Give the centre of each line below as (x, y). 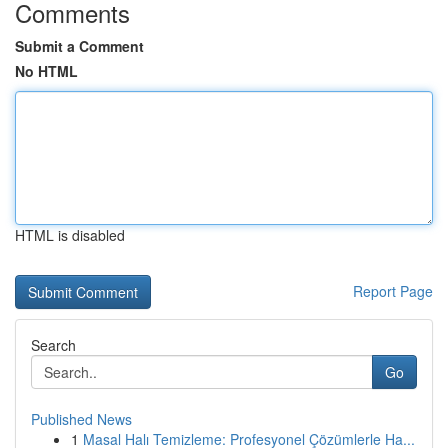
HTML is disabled (70, 235)
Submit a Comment (79, 46)
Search (53, 345)
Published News (81, 419)
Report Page (393, 291)
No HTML (46, 71)
